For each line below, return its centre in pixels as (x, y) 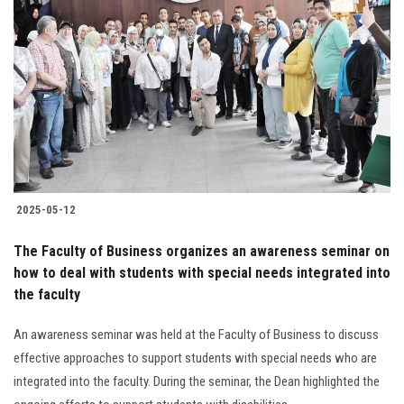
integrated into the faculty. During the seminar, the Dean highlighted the (197, 382)
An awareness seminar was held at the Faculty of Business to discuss (196, 335)
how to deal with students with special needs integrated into (202, 273)
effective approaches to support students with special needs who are (195, 358)
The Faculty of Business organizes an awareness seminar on (202, 252)
